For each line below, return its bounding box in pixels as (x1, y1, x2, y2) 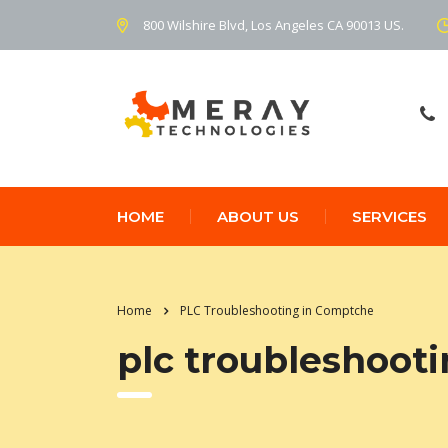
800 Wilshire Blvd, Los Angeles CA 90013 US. (143, 15, 404, 34)
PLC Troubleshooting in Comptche (180, 301, 374, 319)
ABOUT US (217, 206, 299, 226)
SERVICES (352, 206, 427, 226)
